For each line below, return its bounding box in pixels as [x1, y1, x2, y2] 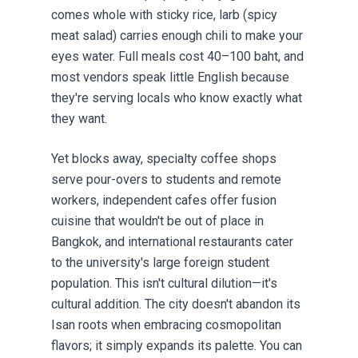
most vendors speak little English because [51, 70, 289, 86]
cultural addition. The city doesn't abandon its [51, 296, 300, 312]
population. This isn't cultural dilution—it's [51, 276, 277, 292]
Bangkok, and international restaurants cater [51, 234, 293, 250]
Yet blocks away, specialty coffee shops [51, 151, 276, 167]
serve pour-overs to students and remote [51, 172, 281, 188]
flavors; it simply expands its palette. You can [51, 338, 302, 354]
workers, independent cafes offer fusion [51, 193, 276, 209]
